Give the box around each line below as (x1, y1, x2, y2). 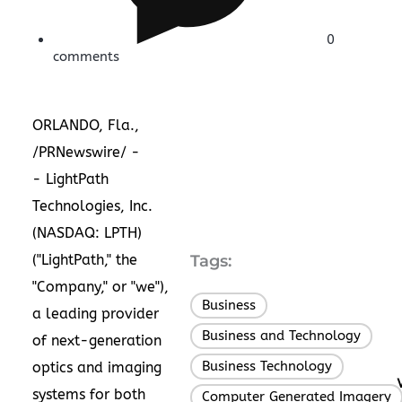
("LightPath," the (32, 250, 137, 268)
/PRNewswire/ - (32, 143, 140, 161)
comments (52, 48, 119, 65)
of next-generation (32, 331, 162, 349)
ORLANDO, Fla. (32, 116, 135, 134)
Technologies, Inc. (32, 197, 153, 214)
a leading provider (32, 304, 159, 322)
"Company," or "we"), (32, 277, 169, 295)
